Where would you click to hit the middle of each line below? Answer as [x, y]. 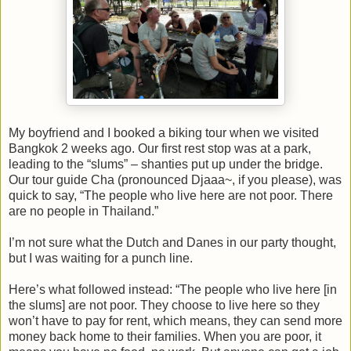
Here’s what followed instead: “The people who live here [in [173, 289]
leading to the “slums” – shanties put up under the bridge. [166, 164]
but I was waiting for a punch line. [101, 258]
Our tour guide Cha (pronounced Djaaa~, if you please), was [175, 179]
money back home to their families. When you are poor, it [165, 336]
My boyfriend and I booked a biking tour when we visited [164, 132]
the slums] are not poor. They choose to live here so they [164, 305]
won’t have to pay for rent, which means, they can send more [175, 320]
